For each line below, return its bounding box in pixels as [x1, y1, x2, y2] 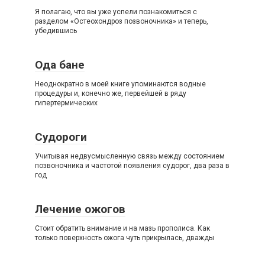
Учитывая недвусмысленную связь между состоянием [35, 152, 225, 160]
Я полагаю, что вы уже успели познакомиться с [35, 8, 197, 16]
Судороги [35, 130, 87, 144]
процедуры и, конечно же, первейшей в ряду [35, 89, 186, 98]
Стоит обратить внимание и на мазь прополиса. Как [35, 224, 210, 232]
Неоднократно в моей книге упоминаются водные [35, 80, 206, 88]
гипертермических [35, 99, 98, 107]
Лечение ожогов [35, 202, 125, 216]
